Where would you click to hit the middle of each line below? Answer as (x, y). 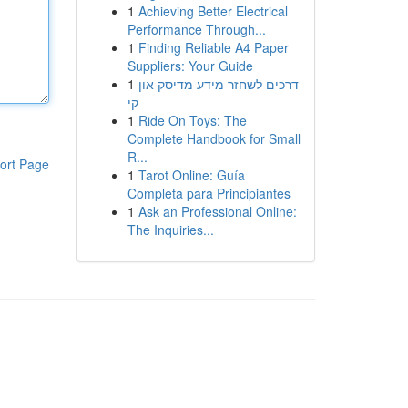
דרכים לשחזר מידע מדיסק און (218, 84)
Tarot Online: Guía (191, 175)
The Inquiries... (170, 229)
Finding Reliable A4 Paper (213, 47)
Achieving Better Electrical (213, 11)
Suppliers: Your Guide (190, 66)
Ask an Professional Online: (217, 211)
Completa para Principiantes (209, 193)
